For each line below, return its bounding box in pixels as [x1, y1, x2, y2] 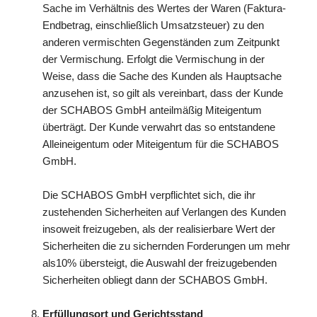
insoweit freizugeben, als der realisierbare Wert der [42, 223, 275, 235]
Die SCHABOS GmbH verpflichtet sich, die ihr [42, 189, 255, 201]
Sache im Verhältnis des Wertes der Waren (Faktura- [42, 2, 286, 14]
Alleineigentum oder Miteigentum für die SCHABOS [42, 138, 279, 150]
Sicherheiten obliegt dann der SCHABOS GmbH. [42, 274, 267, 286]
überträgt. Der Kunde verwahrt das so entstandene [42, 121, 275, 133]
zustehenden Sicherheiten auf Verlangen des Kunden [42, 206, 286, 218]
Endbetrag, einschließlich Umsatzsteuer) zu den [42, 19, 264, 31]
